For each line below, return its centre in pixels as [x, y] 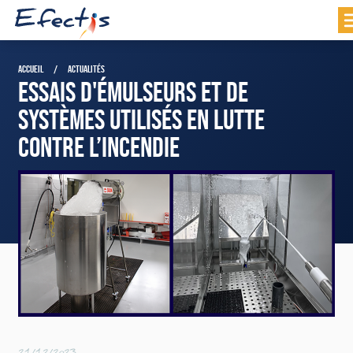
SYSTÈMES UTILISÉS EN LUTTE [141, 119]
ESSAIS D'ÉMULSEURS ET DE [133, 91]
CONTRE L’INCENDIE [99, 147]
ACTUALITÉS [86, 69]
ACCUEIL [31, 69]
